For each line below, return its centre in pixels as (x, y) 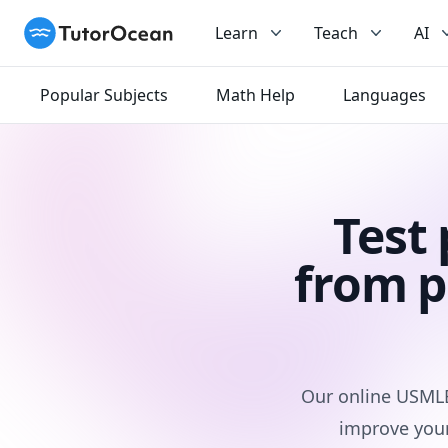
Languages (384, 95)
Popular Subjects (104, 95)
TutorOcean (68, 28)
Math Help (255, 95)
